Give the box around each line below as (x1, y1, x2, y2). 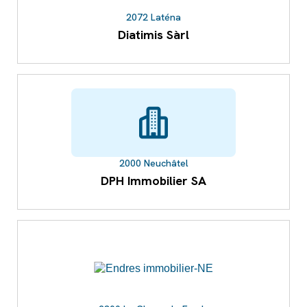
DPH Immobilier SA (101, 173, 206, 189)
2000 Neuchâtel (119, 157, 188, 170)
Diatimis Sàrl (118, 27, 189, 43)
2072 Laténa (126, 11, 181, 24)
